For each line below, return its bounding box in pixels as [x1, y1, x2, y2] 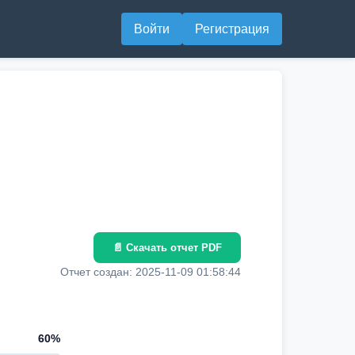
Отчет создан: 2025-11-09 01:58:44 [60, 265, 241, 278]
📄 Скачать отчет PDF [113, 242, 222, 254]
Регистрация [195, 22, 269, 36]
